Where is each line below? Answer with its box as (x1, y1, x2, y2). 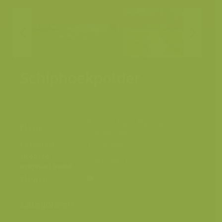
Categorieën (20, 198, 73, 210)
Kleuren (20, 174, 47, 183)
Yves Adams (87, 140, 126, 149)
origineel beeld (20, 162, 72, 170)
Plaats (20, 123, 42, 132)
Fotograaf (20, 140, 55, 149)
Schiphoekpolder (20, 68, 140, 87)
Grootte (20, 151, 49, 160)
